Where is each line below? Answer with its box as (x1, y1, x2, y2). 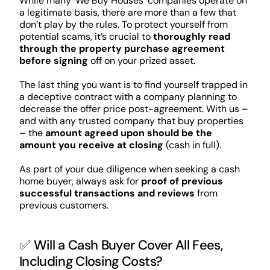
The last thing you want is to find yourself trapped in (19, 78, 248, 92)
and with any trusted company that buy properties (19, 115, 243, 128)
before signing (19, 54, 88, 67)
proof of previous (140, 175, 223, 188)
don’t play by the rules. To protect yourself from (19, 18, 228, 31)
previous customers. (19, 199, 108, 212)
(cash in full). (163, 139, 221, 152)
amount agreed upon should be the (45, 127, 212, 140)
